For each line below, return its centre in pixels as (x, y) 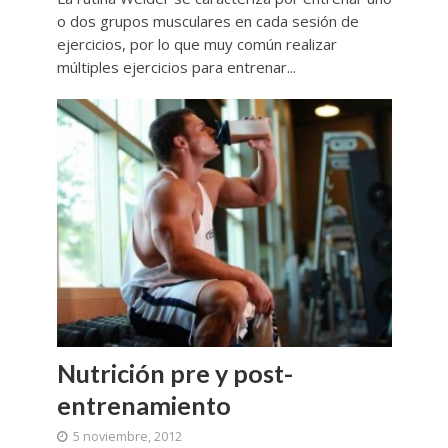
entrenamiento (143, 404)
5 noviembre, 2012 (127, 436)
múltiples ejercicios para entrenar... (176, 66)
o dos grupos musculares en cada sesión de (207, 20)
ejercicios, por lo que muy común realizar (196, 43)
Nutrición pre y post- (174, 372)
